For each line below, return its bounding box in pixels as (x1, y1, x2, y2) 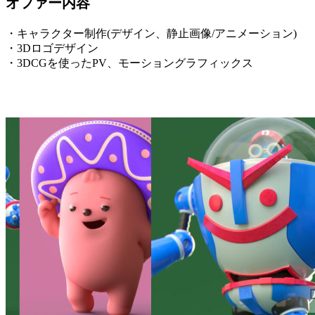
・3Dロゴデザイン (6, 41, 98, 54)
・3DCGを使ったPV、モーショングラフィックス (6, 56, 253, 69)
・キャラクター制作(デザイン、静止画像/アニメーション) (6, 27, 297, 39)
